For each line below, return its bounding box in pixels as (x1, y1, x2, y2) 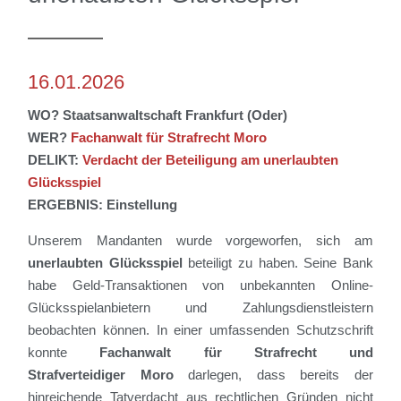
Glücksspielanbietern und (28, 300, 243, 316)
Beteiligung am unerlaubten (166, 152, 339, 168)
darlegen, (188, 367, 243, 383)
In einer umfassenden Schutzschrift (156, 322, 373, 338)
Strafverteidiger (28, 367, 141, 383)
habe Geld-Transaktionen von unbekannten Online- (28, 277, 373, 294)
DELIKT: (28, 152, 83, 168)
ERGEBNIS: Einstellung (28, 197, 178, 213)
